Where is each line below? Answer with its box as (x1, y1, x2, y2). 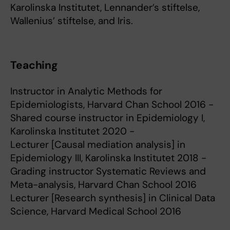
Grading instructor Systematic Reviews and (10, 165, 206, 178)
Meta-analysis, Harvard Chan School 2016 (10, 178, 197, 191)
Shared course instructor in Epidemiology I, (10, 111, 205, 124)
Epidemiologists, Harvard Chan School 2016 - (10, 98, 214, 111)
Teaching (10, 58, 59, 72)
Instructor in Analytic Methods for (10, 85, 162, 98)
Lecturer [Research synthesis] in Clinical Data (10, 191, 215, 204)
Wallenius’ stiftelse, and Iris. (10, 14, 133, 27)
